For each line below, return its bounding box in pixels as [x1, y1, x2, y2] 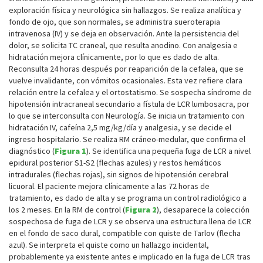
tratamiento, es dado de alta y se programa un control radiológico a [9, 193, 247, 204]
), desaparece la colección [157, 204, 249, 215]
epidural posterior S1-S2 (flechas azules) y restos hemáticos [9, 157, 221, 168]
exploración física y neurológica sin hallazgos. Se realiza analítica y [9, 5, 241, 16]
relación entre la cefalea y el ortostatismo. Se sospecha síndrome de [9, 87, 252, 98]
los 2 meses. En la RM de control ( [9, 204, 125, 215]
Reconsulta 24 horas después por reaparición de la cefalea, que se [9, 63, 244, 75]
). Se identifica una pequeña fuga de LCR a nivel [86, 146, 251, 157]
